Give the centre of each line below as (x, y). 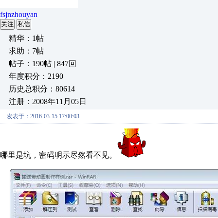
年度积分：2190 (36, 76)
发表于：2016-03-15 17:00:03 (43, 116)
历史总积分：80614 (42, 89)
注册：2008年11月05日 (48, 101)
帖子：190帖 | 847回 (43, 64)
